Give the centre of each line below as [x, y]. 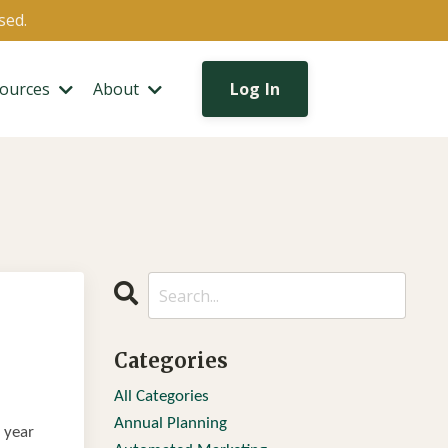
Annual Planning [170, 423]
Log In [255, 89]
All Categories [161, 396]
